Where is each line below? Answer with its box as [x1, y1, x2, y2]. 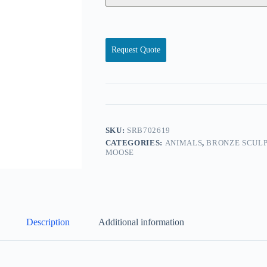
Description [26, 216, 70, 227]
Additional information [98, 216, 185, 227]
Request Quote [111, 45, 160, 55]
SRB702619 [127, 126, 170, 135]
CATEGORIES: [105, 138, 165, 148]
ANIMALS [164, 138, 203, 148]
